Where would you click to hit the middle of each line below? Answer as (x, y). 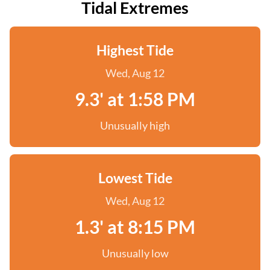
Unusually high (135, 125)
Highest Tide (135, 50)
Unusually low (135, 253)
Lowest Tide (135, 178)
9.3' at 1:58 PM (135, 99)
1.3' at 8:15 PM (135, 227)
